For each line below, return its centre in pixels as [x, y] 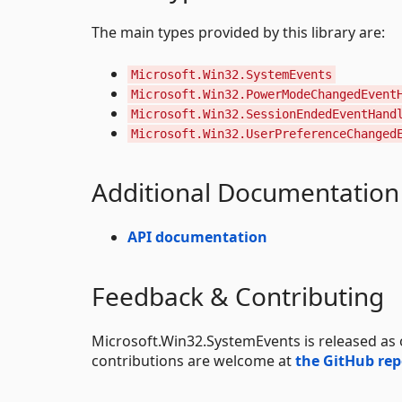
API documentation [197, 236]
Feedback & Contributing [238, 296]
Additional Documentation [245, 192]
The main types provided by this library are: [238, 32]
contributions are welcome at [193, 360]
